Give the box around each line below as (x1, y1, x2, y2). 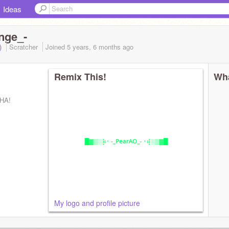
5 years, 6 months (67, 42, 121, 52)
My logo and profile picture (54, 198, 140, 208)
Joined (45, 42, 67, 52)
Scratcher (9, 42, 40, 52)
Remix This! (54, 70, 106, 83)
